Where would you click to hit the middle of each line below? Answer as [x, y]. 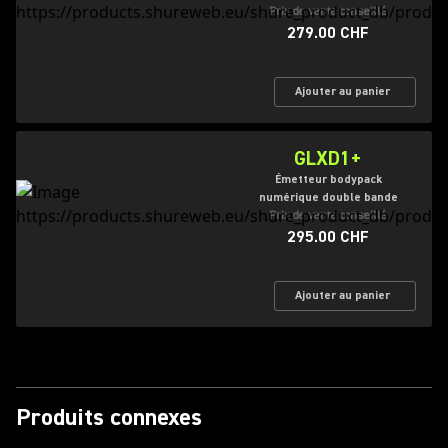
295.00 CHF [328, 237]
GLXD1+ [328, 158]
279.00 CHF [328, 33]
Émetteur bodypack [328, 179]
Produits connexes [109, 417]
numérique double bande [328, 197]
